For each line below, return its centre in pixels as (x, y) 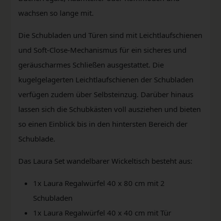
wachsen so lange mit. (56, 13)
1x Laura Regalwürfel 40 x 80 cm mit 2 (99, 183)
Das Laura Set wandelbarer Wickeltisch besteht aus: (105, 161)
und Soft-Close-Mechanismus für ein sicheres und (102, 50)
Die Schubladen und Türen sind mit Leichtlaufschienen (110, 35)
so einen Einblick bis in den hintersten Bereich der (103, 124)
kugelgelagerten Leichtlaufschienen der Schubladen (106, 79)
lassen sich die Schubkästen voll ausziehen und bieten (110, 109)
